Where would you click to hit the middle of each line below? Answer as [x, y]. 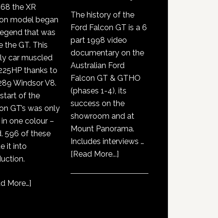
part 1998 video [99, 40]
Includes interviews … [107, 142]
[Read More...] [95, 154]
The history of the [102, 15]
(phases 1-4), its [99, 91]
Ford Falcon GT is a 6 [109, 28]
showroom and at [102, 116]
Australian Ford [98, 66]
